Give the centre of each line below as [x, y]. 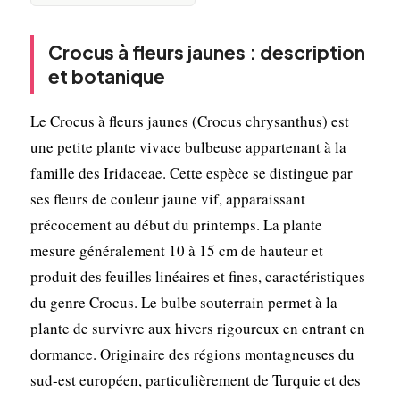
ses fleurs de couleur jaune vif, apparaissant [167, 198]
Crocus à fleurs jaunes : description [206, 52]
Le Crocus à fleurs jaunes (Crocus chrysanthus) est [189, 121]
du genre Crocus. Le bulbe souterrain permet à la [183, 302]
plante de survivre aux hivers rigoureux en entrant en [197, 328]
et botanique [106, 76]
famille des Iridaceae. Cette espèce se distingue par [191, 172]
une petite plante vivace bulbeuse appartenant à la [188, 146]
